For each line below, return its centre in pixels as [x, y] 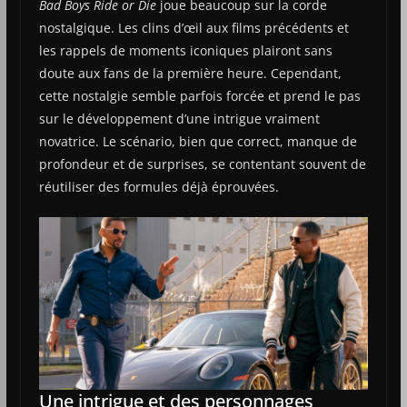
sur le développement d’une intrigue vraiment [179, 118]
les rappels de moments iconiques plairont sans [185, 50]
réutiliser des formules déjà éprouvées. [159, 186]
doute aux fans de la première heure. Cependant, [190, 73]
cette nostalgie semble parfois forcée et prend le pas [199, 95]
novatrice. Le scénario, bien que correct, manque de [198, 141]
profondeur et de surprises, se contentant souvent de [202, 164]
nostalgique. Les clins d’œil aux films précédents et [194, 27]
